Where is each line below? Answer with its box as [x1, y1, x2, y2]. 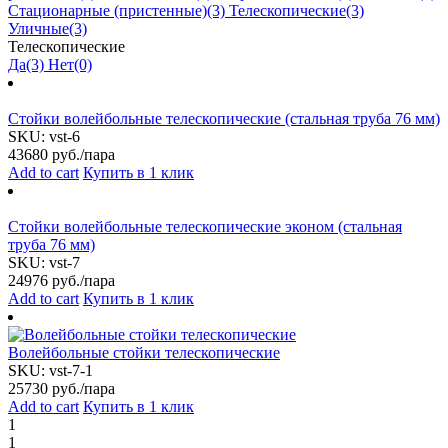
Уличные [8, 20, 69, 38]
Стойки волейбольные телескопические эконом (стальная [8, 218, 402, 236]
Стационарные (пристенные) [8, 2, 207, 20]
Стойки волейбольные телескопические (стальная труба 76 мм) [8, 110, 440, 128]
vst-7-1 [49, 362, 93, 380]
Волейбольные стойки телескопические [8, 344, 280, 362]
